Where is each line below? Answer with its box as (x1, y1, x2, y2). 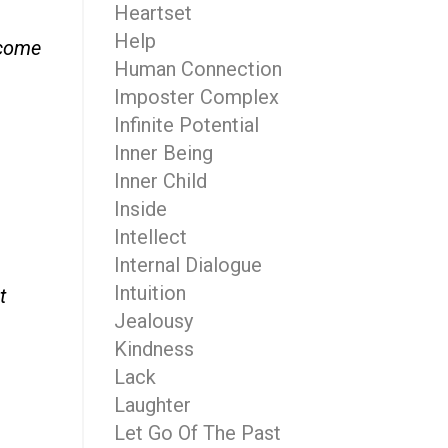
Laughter (113, 393, 191, 417)
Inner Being (113, 141, 213, 165)
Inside (113, 197, 167, 221)
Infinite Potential (113, 113, 259, 137)
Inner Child (113, 169, 207, 193)
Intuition (113, 281, 186, 305)
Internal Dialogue (113, 253, 262, 277)
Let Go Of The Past (113, 421, 281, 445)
